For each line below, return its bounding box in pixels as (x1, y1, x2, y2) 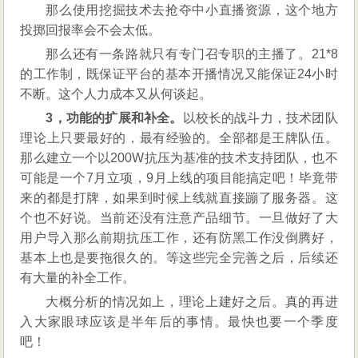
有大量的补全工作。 (20, 271, 136, 285)
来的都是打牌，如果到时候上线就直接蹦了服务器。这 (20, 191, 338, 205)
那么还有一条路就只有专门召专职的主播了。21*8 (46, 47, 338, 62)
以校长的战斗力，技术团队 (182, 111, 338, 125)
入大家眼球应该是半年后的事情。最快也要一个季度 (20, 315, 338, 329)
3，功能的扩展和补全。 (46, 111, 183, 125)
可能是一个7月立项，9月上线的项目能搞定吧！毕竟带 (20, 171, 338, 185)
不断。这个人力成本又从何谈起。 (20, 87, 213, 101)
